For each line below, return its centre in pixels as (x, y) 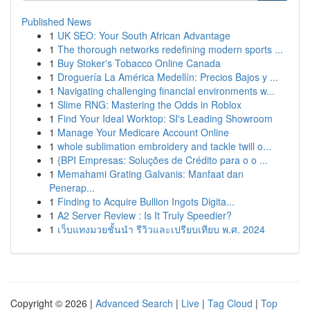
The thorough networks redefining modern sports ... (170, 49)
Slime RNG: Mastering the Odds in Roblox (149, 104)
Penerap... (72, 188)
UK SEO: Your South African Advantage (144, 35)
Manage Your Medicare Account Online (143, 132)
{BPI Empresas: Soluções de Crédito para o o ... (163, 160)
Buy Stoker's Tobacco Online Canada (139, 63)
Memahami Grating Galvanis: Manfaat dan (151, 174)
